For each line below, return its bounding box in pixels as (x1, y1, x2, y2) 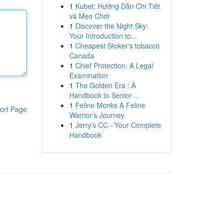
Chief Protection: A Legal (75, 60, 153, 70)
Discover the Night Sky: (75, 21, 148, 31)
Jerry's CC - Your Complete (75, 120, 161, 130)
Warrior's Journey (69, 110, 124, 120)
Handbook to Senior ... (69, 90, 140, 100)
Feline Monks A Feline (75, 100, 145, 110)
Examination (69, 70, 108, 80)
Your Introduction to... (69, 31, 137, 41)
